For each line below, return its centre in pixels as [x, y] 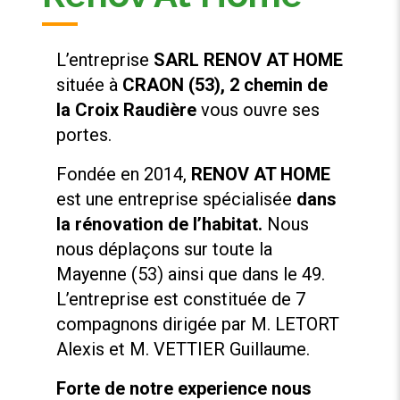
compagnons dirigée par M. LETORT [198, 325]
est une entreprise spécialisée [177, 200]
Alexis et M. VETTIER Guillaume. [183, 350]
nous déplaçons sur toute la [165, 250]
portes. [84, 135]
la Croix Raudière [127, 110]
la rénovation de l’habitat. [160, 225]
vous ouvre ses [258, 110]
